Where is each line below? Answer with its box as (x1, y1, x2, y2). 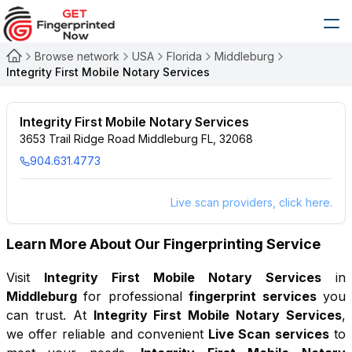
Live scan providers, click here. (170, 196, 332, 209)
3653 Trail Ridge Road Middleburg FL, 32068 (20, 132, 253, 145)
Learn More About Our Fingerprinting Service (6, 236, 321, 252)
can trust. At (6, 307, 86, 323)
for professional (77, 288, 189, 304)
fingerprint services (189, 288, 317, 304)
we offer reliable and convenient (6, 326, 203, 342)
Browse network (35, 49, 119, 63)
